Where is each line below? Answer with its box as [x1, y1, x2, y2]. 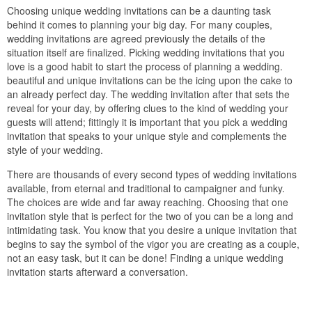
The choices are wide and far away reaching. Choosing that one [7, 194, 288, 209]
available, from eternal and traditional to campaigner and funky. [7, 180, 285, 195]
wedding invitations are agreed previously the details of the [7, 31, 265, 45]
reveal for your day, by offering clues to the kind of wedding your [7, 100, 288, 115]
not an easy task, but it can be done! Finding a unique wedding [7, 250, 283, 265]
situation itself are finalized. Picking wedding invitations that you [7, 45, 285, 59]
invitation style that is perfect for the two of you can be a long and [7, 208, 293, 223]
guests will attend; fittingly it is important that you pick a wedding [7, 114, 288, 129]
